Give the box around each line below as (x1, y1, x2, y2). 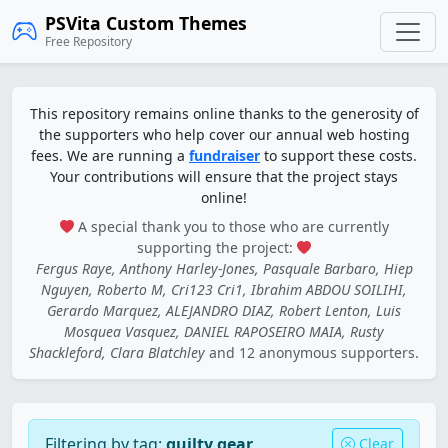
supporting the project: (137, 238, 297, 257)
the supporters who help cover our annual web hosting (38, 125, 410, 144)
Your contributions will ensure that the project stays (50, 167, 398, 186)
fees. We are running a (31, 146, 189, 165)
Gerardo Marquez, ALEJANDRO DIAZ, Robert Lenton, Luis (47, 301, 401, 320)
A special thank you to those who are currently (73, 217, 389, 236)
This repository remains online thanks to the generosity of (29, 104, 419, 123)
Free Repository (45, 33, 132, 50)
